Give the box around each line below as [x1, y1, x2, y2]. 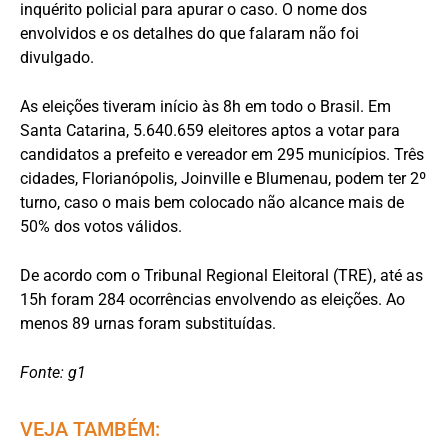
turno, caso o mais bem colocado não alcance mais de [20, 192, 404, 212]
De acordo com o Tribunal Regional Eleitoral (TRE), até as [20, 265, 423, 285]
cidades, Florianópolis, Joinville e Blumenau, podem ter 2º [20, 168, 426, 188]
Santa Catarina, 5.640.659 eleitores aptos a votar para [20, 120, 400, 140]
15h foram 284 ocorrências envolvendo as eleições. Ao [20, 289, 405, 309]
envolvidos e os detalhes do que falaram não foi [20, 23, 359, 43]
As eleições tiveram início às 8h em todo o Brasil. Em [20, 96, 391, 116]
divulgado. [20, 47, 94, 67]
